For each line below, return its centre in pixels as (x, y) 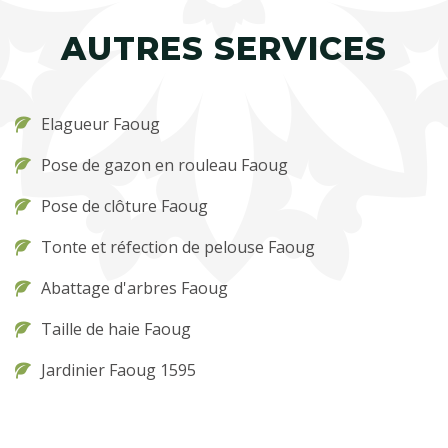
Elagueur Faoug (100, 124)
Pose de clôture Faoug (124, 206)
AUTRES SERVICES (224, 48)
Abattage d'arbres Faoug (134, 288)
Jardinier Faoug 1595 (118, 370)
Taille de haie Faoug (116, 329)
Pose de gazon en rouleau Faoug (164, 165)
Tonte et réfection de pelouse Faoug (178, 247)
